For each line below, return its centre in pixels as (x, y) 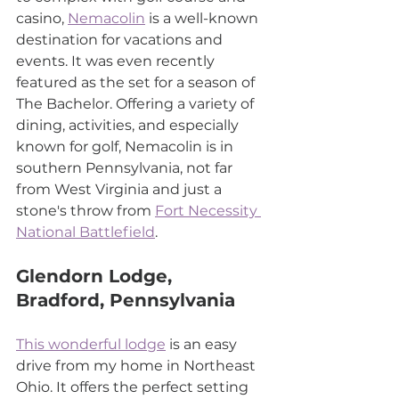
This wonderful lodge (91, 345)
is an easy (203, 345)
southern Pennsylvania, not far (126, 168)
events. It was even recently (117, 61)
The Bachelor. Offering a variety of (137, 104)
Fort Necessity (208, 211)
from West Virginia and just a (121, 190)
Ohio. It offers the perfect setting (134, 387)
